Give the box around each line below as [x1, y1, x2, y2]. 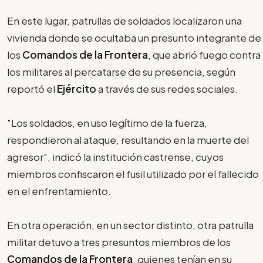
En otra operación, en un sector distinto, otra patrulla [7, 218, 254, 231]
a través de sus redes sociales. [98, 82, 238, 95]
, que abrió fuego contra [148, 48, 261, 61]
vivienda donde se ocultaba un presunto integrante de [7, 31, 261, 44]
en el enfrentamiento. [7, 184, 111, 197]
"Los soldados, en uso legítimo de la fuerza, [7, 116, 207, 129]
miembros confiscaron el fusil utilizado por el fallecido [7, 167, 259, 180]
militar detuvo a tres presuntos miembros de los [7, 235, 231, 248]
